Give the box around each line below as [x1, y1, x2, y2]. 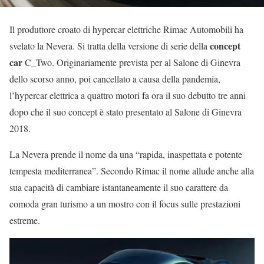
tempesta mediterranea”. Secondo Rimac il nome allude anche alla [9, 164, 254, 177]
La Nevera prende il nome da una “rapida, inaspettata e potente [9, 148, 242, 161]
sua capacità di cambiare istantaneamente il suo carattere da [9, 181, 228, 194]
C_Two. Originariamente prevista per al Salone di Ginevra [22, 56, 240, 69]
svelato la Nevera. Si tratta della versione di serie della [9, 39, 210, 52]
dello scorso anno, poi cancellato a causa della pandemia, [9, 72, 220, 85]
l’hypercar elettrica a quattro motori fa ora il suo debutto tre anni [9, 89, 246, 102]
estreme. [9, 214, 40, 227]
